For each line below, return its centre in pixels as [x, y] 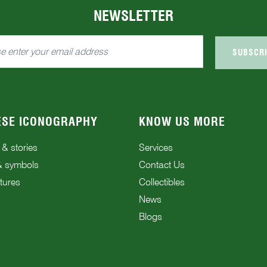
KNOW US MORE [182, 121]
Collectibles [162, 182]
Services [156, 147]
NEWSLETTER [133, 15]
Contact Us [162, 164]
